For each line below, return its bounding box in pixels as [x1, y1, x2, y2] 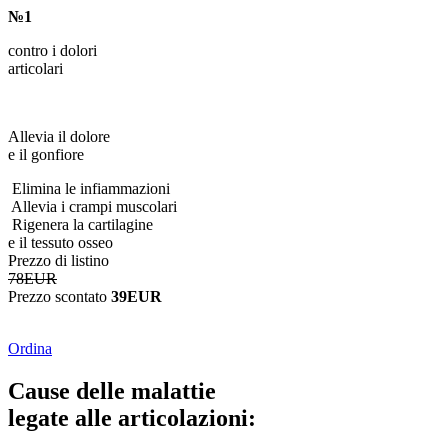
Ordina [8, 340, 52, 357]
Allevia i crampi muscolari [8, 198, 177, 215]
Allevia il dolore [8, 128, 110, 145]
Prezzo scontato [8, 288, 111, 305]
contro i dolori [8, 42, 97, 59]
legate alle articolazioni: [8, 404, 256, 431]
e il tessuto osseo [8, 234, 113, 251]
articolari [8, 60, 63, 77]
